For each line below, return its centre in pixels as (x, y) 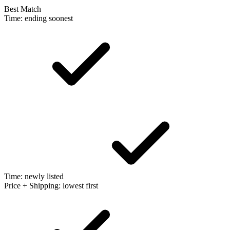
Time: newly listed (34, 176)
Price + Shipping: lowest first (51, 185)
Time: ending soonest (39, 18)
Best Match (23, 9)
